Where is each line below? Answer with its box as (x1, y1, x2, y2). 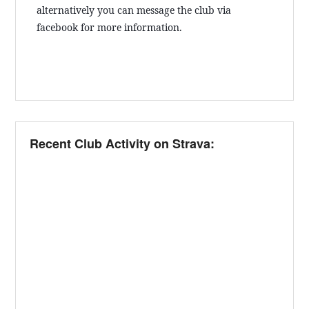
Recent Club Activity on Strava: (30, 134, 215, 152)
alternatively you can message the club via (37, 3, 232, 17)
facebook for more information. (37, 20, 183, 34)
